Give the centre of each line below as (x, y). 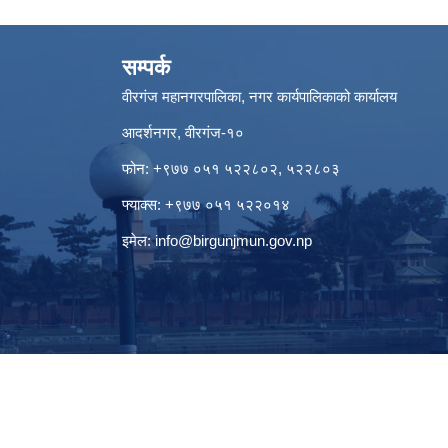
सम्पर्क (146, 67)
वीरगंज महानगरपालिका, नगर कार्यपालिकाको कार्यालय (259, 96)
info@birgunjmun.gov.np (233, 240)
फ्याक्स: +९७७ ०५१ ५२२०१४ (206, 204)
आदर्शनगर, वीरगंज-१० (185, 132)
